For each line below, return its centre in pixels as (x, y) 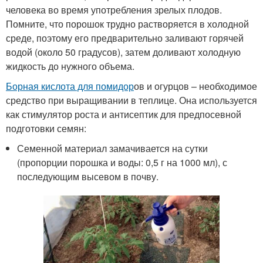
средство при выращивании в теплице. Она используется (131, 100)
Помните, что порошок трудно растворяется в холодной (127, 24)
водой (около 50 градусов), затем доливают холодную (123, 52)
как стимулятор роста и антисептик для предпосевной (124, 114)
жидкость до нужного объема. (70, 66)
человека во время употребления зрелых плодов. (114, 10)
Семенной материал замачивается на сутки (113, 149)
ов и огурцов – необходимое (195, 86)
